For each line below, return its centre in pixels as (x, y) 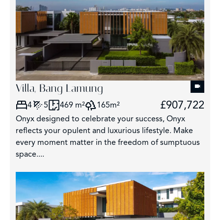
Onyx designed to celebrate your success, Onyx (100, 119)
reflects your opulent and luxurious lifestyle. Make (104, 131)
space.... (30, 154)
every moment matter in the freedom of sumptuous (108, 143)
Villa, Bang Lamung (59, 89)
